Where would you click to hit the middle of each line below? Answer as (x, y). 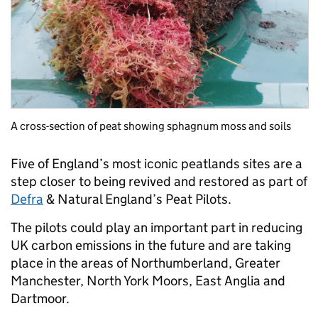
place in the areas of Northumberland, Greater (146, 263)
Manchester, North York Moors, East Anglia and (148, 280)
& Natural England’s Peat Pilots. (137, 199)
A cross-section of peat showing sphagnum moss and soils (151, 126)
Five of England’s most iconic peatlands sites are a (157, 163)
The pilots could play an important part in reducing (157, 227)
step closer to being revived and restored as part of (159, 181)
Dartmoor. (40, 298)
